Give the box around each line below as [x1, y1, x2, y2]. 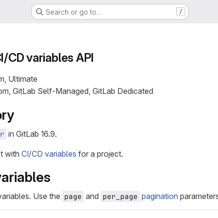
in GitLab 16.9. [6, 129, 57, 139]
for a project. [76, 149, 123, 159]
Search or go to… [45, 7, 102, 16]
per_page [103, 192, 138, 201]
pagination [142, 191, 178, 201]
